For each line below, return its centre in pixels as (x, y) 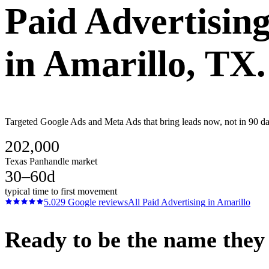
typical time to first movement (61, 191)
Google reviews (97, 202)
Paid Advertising (174, 202)
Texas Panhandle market (51, 161)
